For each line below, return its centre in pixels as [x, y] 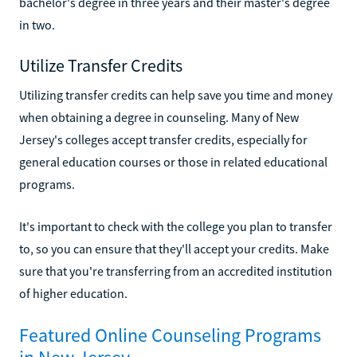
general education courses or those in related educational [173, 161]
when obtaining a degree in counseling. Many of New [159, 117]
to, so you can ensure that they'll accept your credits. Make [174, 248]
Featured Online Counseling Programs [170, 335]
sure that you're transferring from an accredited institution [176, 271]
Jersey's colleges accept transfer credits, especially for [163, 139]
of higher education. [73, 293]
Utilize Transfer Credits [101, 65]
